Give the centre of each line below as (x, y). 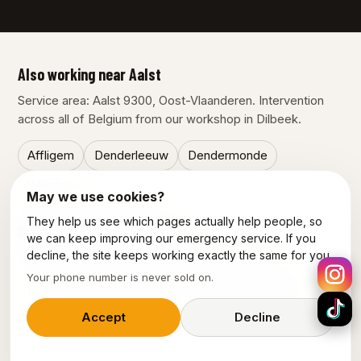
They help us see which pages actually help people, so (174, 221)
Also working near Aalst (89, 75)
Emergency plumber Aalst (99, 263)
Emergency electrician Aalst (105, 293)
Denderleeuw (131, 155)
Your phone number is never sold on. (120, 277)
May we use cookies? (95, 197)
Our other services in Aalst (99, 232)
